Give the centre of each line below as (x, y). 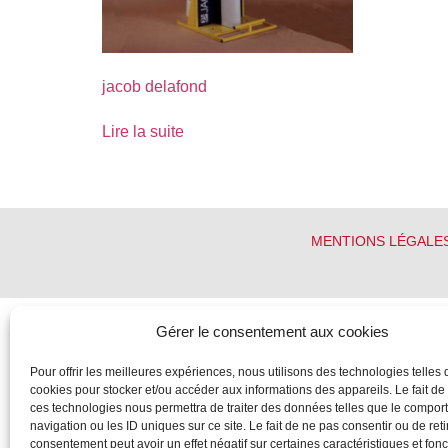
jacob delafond (154, 87)
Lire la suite (143, 132)
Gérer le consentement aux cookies (273, 331)
